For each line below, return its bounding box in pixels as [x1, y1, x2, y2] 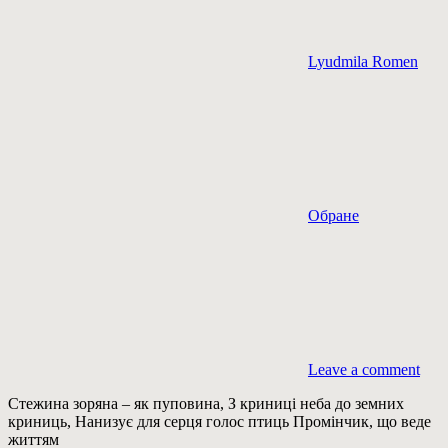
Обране [308, 206, 359, 224]
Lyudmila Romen [308, 52, 418, 70]
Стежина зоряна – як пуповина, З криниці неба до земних [8, 394, 404, 412]
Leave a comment [308, 360, 420, 378]
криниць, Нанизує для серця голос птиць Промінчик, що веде [8, 412, 431, 430]
